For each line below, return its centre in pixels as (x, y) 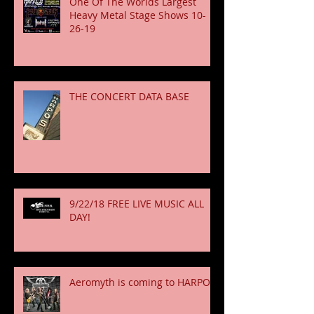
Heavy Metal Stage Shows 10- (138, 15)
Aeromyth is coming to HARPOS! (144, 282)
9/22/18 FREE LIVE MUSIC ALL (137, 203)
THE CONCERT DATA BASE (129, 96)
